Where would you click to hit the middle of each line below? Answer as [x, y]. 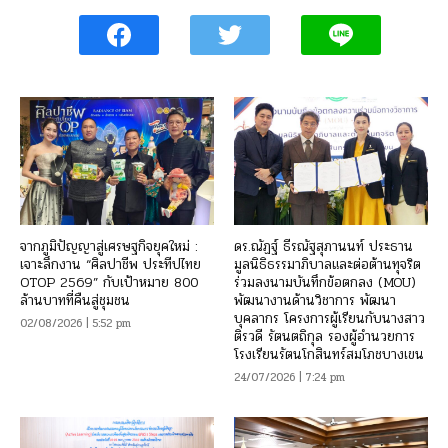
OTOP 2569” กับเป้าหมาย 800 [109, 282]
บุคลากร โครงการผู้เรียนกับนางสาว [329, 318]
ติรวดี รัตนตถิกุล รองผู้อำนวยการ [324, 336]
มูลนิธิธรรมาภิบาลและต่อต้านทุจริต [327, 264]
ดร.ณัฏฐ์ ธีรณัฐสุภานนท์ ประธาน [323, 246]
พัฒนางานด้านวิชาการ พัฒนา [315, 300]
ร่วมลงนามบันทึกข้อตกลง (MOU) [325, 282]
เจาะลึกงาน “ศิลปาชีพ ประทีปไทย [110, 264]
